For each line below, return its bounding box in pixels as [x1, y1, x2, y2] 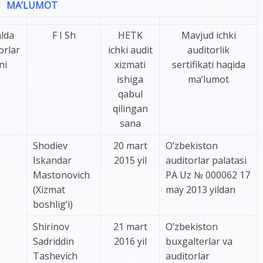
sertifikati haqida [171, 58, 245, 71]
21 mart [113, 220, 147, 233]
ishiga [117, 72, 143, 86]
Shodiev [33, 139, 68, 152]
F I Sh [52, 28, 76, 42]
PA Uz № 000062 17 [166, 168, 250, 181]
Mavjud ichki [181, 28, 236, 42]
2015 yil [113, 153, 147, 167]
